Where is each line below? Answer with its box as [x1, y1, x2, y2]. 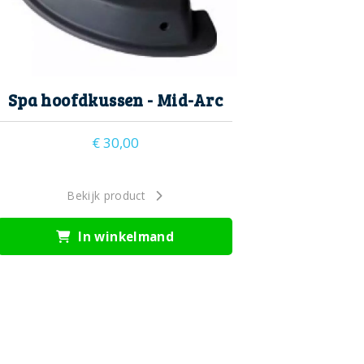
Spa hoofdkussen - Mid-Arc [7, 89, 223, 112]
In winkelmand [74, 227, 175, 245]
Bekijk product [67, 187, 145, 203]
